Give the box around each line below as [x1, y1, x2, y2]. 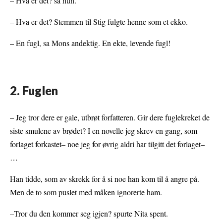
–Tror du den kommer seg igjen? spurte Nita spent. [10, 208, 168, 219]
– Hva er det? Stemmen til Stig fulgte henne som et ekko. [10, 16, 188, 27]
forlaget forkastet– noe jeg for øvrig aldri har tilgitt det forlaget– [10, 138, 205, 149]
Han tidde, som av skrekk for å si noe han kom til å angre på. [10, 173, 199, 184]
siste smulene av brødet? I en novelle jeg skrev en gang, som [10, 125, 197, 136]
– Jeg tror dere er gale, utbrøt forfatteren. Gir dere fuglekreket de [10, 111, 210, 122]
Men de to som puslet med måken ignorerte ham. [10, 186, 162, 197]
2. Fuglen [10, 83, 58, 98]
